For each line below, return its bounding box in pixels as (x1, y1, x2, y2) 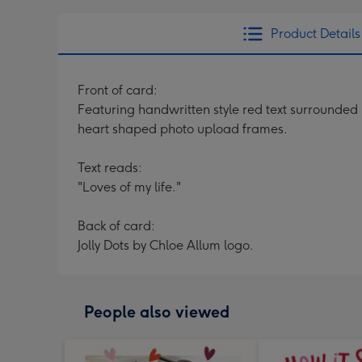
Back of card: (78, 218, 155, 234)
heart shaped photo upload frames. (78, 121, 288, 137)
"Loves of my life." (78, 179, 181, 195)
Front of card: (78, 82, 158, 98)
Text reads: (78, 160, 142, 175)
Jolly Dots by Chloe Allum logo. (78, 238, 254, 253)
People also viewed (84, 302, 229, 322)
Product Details (270, 26, 360, 41)
